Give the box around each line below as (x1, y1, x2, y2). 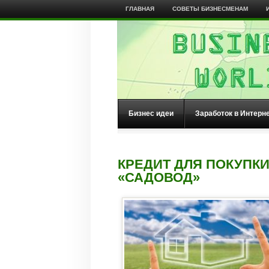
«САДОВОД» (118, 170, 200, 185)
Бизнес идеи (128, 109, 174, 118)
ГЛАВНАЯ (125, 5, 154, 12)
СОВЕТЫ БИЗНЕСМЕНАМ (172, 5, 248, 12)
